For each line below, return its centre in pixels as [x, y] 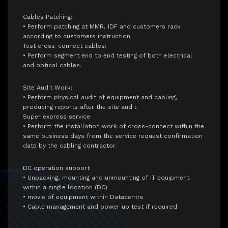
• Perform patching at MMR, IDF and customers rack [102, 27]
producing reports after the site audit [80, 107]
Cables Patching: [48, 17]
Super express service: [57, 117]
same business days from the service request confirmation [113, 136]
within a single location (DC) [65, 188]
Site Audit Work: [48, 88]
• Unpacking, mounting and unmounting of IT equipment [106, 178]
